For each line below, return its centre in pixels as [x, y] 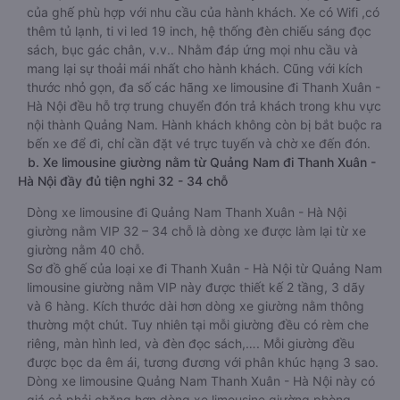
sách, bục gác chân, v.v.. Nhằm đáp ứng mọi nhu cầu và [192, 50]
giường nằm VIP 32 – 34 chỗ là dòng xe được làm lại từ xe [196, 231]
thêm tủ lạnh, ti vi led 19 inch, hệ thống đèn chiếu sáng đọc [199, 31]
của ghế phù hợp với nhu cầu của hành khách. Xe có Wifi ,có [203, 12]
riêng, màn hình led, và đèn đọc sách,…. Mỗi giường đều [191, 343]
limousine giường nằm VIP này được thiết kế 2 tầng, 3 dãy [196, 287]
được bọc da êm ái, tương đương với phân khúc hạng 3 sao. [203, 362]
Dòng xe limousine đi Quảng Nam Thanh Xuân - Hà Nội [187, 212]
